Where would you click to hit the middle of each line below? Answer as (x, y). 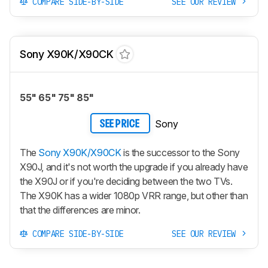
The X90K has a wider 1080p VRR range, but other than (134, 195)
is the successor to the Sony (180, 152)
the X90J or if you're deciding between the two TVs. (126, 181)
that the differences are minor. (80, 210)
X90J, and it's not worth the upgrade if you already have (134, 167)
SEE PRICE (120, 124)
